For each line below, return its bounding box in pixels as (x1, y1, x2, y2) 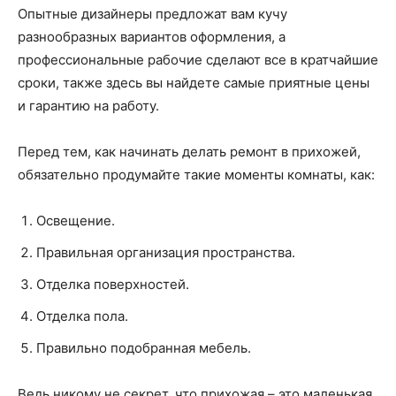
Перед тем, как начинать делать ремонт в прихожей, (18, 143, 361, 160)
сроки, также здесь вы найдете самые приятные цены (18, 74, 369, 91)
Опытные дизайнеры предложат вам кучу (18, 5, 287, 22)
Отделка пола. (36, 308, 128, 324)
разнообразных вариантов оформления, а (18, 28, 286, 45)
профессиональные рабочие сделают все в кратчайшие (18, 51, 378, 68)
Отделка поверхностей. (36, 276, 189, 293)
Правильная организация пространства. (36, 244, 295, 261)
